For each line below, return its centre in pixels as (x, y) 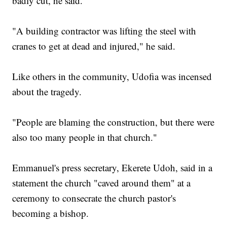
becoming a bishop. (51, 213)
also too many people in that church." (85, 137)
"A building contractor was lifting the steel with (104, 31)
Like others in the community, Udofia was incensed (112, 77)
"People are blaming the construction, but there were (113, 122)
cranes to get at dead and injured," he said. (94, 46)
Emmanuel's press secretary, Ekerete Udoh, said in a (112, 168)
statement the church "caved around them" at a (102, 183)
